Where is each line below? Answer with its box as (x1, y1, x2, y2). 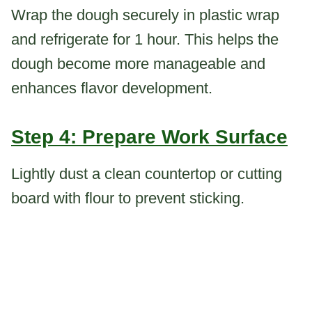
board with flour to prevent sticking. (11, 189, 244, 208)
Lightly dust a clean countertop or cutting (11, 165, 282, 183)
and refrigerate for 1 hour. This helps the (11, 31, 279, 49)
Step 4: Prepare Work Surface (11, 126, 288, 148)
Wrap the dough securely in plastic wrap (11, 6, 279, 24)
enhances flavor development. (11, 79, 212, 97)
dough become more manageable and (11, 55, 265, 73)
